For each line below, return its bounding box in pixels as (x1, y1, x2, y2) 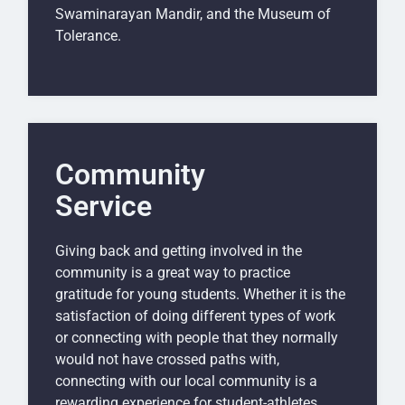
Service (55, 189, 152, 224)
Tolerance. (55, 26, 121, 44)
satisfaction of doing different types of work (55, 307, 335, 325)
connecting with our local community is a (55, 372, 317, 391)
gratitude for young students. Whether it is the (55, 286, 345, 304)
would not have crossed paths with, (55, 351, 279, 369)
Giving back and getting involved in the (55, 242, 302, 260)
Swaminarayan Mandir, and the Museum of (55, 5, 331, 23)
